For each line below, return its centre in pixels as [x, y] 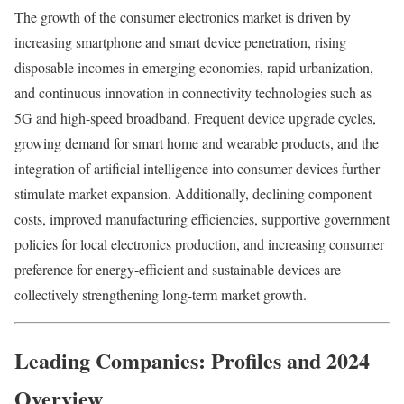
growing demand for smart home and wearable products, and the [197, 143]
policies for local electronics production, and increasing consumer [199, 244]
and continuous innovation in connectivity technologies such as [193, 93]
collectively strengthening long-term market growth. [161, 295]
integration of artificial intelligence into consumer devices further [197, 169]
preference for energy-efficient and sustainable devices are [178, 270]
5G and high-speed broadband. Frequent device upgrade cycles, [195, 118]
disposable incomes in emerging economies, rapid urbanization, [194, 68]
